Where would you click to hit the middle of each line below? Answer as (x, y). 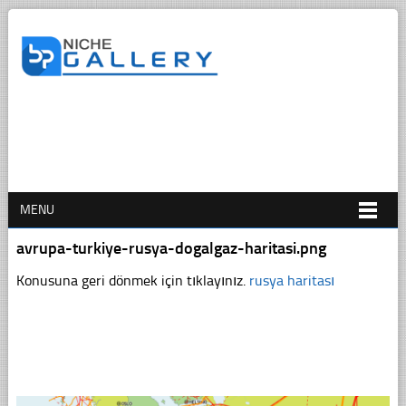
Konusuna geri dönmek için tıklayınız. (132, 280)
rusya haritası (291, 280)
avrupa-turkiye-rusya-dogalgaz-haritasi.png (171, 248)
